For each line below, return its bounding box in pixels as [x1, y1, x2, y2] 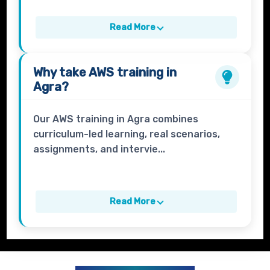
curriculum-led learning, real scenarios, [33, 128, 221, 140]
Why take [33, 65, 89, 80]
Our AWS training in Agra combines [33, 113, 199, 125]
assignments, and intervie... [33, 143, 166, 155]
